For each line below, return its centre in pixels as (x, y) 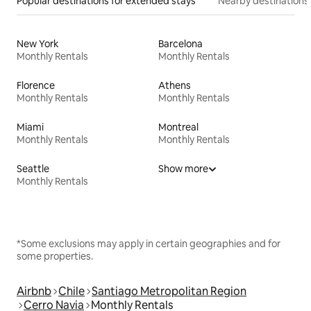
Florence (36, 85)
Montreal (178, 127)
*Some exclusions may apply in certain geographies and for (149, 243)
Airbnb (34, 291)
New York (38, 43)
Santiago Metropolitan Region (169, 291)
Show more (183, 168)
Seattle (33, 168)
